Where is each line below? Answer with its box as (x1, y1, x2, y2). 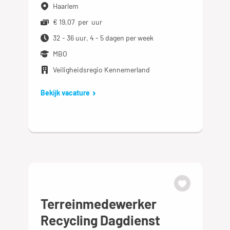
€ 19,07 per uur (53, 17, 103, 26)
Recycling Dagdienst (41, 212, 161, 228)
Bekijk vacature (41, 88, 90, 97)
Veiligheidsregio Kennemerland (53, 65, 150, 74)
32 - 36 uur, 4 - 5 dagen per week (53, 33, 154, 42)
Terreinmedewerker (41, 196, 157, 212)
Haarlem (53, 1, 79, 10)
